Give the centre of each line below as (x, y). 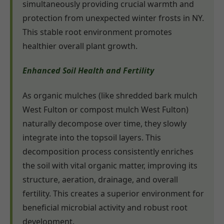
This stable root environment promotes (97, 32)
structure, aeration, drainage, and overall (100, 179)
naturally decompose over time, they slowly (104, 123)
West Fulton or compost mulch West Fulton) (105, 109)
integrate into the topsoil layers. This (92, 137)
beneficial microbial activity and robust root (105, 207)
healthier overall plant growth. (80, 46)
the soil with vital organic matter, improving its (110, 165)
